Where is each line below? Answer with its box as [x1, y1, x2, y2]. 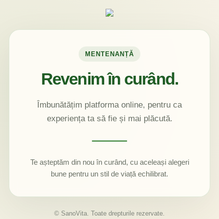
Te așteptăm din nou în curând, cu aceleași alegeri [30, 158, 189, 166]
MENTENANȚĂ [85, 50, 134, 58]
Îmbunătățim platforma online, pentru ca [37, 100, 182, 109]
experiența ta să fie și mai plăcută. [46, 114, 173, 123]
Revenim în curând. [41, 69, 178, 88]
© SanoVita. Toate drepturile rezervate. [54, 210, 165, 217]
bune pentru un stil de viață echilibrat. [51, 170, 168, 178]
